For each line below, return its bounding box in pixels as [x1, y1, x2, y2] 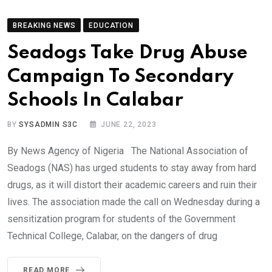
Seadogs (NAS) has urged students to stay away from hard [7, 162, 256, 174]
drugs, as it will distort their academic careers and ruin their [7, 179, 257, 191]
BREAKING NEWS [13, 21, 76, 30]
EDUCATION [89, 21, 134, 30]
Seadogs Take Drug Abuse [7, 44, 248, 63]
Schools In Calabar [7, 91, 183, 110]
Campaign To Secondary [7, 67, 234, 87]
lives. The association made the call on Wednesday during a [7, 196, 260, 208]
